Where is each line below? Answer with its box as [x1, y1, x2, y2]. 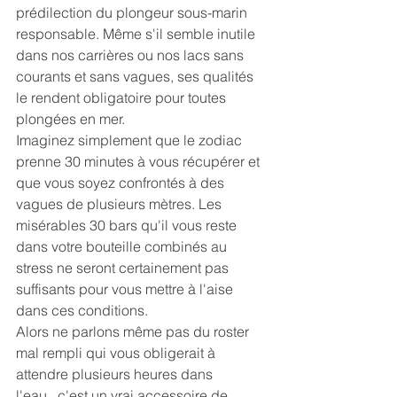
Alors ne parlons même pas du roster [16, 323, 253, 341]
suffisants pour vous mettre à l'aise [16, 280, 237, 299]
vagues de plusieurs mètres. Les [16, 195, 225, 214]
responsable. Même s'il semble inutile [16, 25, 259, 43]
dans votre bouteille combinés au [16, 237, 230, 256]
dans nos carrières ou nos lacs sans [16, 46, 247, 65]
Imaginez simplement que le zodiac [16, 131, 245, 150]
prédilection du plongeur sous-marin [16, 4, 251, 22]
